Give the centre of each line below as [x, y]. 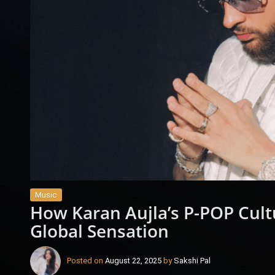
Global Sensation [99, 230]
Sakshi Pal [192, 261]
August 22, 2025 [133, 261]
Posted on [86, 261]
